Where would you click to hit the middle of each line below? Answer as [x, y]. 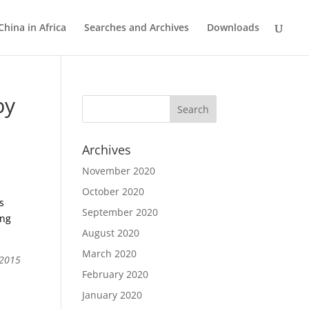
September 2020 [120, 212]
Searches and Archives [137, 27]
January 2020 [112, 295]
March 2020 [110, 253]
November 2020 [119, 171]
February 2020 [116, 274]
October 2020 [113, 191]
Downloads [233, 27]
